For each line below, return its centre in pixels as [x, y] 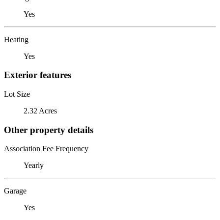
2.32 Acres [40, 110]
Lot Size [17, 94]
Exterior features [38, 75]
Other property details [49, 130]
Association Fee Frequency [46, 149]
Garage [15, 191]
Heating [16, 39]
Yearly [34, 165]
